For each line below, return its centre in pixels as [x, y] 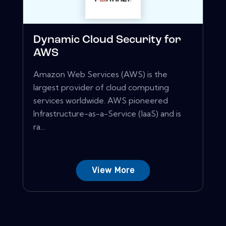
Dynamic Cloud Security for [107, 40]
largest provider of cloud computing [101, 88]
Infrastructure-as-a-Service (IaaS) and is [107, 114]
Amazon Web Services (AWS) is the [100, 74]
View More [113, 171]
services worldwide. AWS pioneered [101, 101]
